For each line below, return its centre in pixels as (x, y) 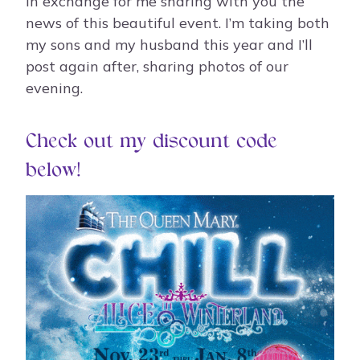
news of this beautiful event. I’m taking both (178, 23)
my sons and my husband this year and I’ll (169, 45)
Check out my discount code (151, 143)
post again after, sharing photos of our (157, 67)
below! (53, 172)
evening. (54, 88)
